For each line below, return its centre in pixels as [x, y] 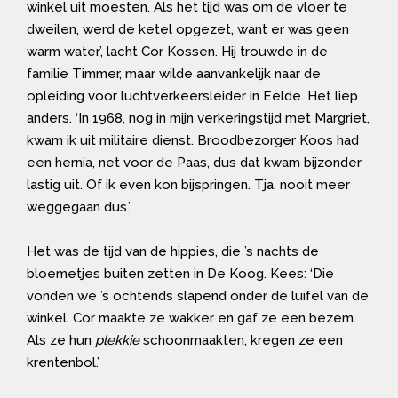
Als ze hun [61, 340]
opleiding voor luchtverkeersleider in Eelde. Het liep [192, 96]
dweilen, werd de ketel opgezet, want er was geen [188, 29]
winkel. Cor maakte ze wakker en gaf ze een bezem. [191, 318]
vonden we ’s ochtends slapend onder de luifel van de [198, 295]
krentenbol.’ [63, 362]
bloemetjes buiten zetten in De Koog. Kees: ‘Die [180, 273]
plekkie [117, 340]
